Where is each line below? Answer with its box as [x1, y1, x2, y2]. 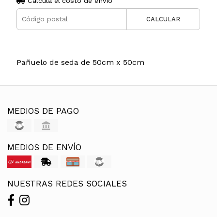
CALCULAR [146, 15, 181, 23]
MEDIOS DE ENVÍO [7, 142, 81, 152]
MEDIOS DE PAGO [7, 106, 79, 116]
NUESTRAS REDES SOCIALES [7, 178, 127, 188]
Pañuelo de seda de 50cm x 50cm [16, 57, 144, 67]
